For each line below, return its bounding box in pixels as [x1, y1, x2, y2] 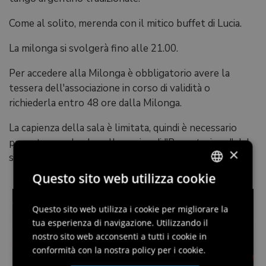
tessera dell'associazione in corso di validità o [9, 81, 210, 95]
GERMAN [193, 223, 221, 232]
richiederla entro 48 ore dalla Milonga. [9, 96, 182, 110]
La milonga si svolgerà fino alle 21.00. [9, 42, 178, 55]
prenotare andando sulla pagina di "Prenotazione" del [9, 136, 250, 150]
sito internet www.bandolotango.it [9, 151, 168, 164]
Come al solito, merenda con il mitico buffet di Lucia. [9, 17, 242, 30]
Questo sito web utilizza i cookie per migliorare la [32, 203, 229, 214]
